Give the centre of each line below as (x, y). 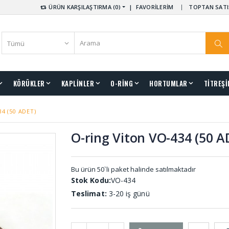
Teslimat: (89, 193)
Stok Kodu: (91, 180)
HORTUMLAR (168, 83)
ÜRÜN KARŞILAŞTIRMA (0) (84, 7)
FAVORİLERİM (155, 7)
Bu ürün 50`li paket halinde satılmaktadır (134, 169)
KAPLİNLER (77, 83)
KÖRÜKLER (29, 83)
